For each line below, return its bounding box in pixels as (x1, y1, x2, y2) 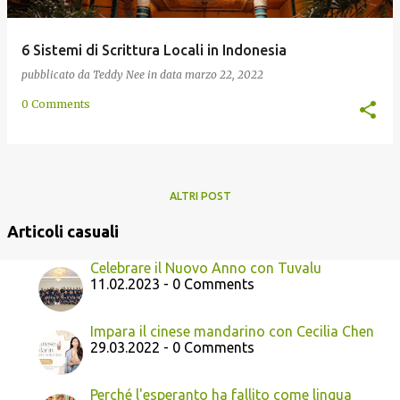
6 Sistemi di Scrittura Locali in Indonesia (21, 42, 287, 58)
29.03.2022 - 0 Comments (90, 339, 254, 355)
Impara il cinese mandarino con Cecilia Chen (90, 323, 374, 339)
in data (147, 68, 185, 81)
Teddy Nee (93, 68, 145, 81)
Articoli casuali (7, 222, 119, 240)
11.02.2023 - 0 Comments (90, 276, 254, 292)
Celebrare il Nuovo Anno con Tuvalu (90, 260, 321, 276)
